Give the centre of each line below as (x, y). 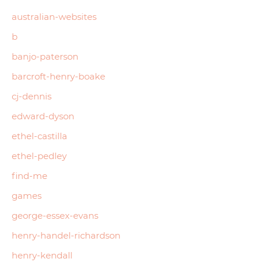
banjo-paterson (45, 56)
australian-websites (54, 16)
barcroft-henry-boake (58, 76)
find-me (30, 175)
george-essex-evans (55, 215)
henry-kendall (42, 255)
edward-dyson (43, 116)
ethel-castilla (39, 136)
